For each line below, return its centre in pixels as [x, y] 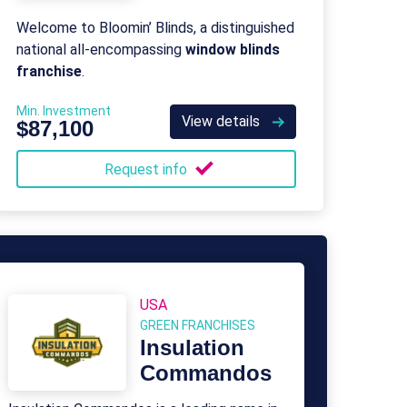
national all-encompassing [101, 50]
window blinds [233, 50]
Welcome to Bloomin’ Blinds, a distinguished [155, 28]
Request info [147, 169]
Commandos [206, 373]
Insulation [192, 347]
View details [223, 121]
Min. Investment [64, 111]
